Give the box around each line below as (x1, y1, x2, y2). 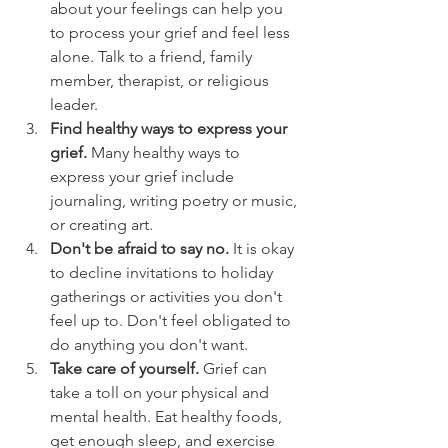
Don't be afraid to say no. (50, 239, 233, 259)
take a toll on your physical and (50, 383, 273, 403)
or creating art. (50, 215, 153, 235)
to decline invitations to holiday (50, 263, 277, 283)
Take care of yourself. (50, 359, 203, 379)
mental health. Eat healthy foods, (50, 407, 286, 427)
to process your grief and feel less (50, 23, 294, 43)
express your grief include (50, 167, 238, 187)
